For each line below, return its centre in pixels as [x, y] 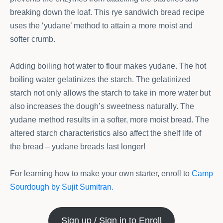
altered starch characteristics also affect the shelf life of [106, 133]
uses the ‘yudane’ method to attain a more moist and [101, 26]
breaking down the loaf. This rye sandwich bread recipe [107, 12]
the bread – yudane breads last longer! [78, 147]
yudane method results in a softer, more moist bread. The [110, 120]
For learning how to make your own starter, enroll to [101, 174]
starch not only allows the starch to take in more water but [110, 93]
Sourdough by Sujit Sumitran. [62, 187]
